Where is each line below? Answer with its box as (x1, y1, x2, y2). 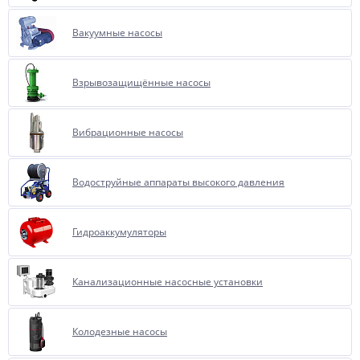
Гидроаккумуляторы (72, 225, 166, 239)
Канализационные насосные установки (72, 275, 263, 288)
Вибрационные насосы (72, 125, 183, 139)
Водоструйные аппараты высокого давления (72, 175, 284, 189)
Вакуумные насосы (72, 26, 162, 39)
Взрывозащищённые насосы (72, 76, 211, 89)
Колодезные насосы (72, 325, 167, 338)
